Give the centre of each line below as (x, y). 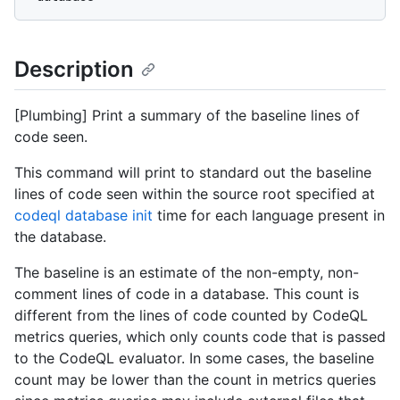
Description (74, 70)
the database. (60, 237)
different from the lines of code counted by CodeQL (191, 316)
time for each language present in (269, 216)
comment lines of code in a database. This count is (187, 294)
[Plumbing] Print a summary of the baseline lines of (187, 116)
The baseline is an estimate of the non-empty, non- (187, 273)
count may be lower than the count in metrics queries (195, 380)
